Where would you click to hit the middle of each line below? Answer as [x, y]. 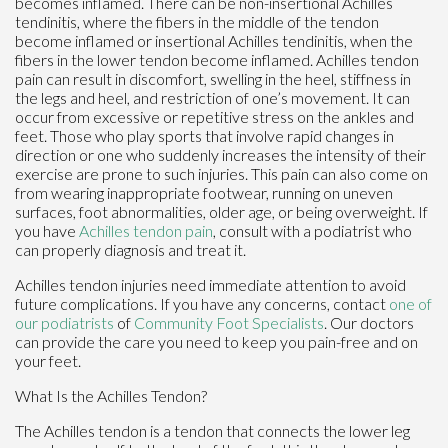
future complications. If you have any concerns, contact [202, 304]
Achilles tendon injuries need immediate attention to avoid [210, 285]
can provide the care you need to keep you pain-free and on [216, 342]
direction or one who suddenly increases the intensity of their [220, 155]
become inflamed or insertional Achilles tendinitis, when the [214, 41]
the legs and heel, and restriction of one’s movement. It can [212, 98]
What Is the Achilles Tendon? [111, 396]
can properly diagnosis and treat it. [130, 250]
